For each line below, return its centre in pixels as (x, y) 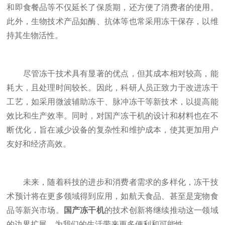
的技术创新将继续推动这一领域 (161, 210)
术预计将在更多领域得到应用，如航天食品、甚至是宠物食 (113, 196)
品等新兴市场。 (35, 210)
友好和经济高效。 (39, 144)
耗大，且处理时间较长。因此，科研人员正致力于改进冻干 (113, 88)
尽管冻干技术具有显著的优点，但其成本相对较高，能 (113, 74)
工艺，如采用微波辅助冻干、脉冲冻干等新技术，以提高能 (113, 102)
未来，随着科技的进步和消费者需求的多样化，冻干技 (113, 182)
